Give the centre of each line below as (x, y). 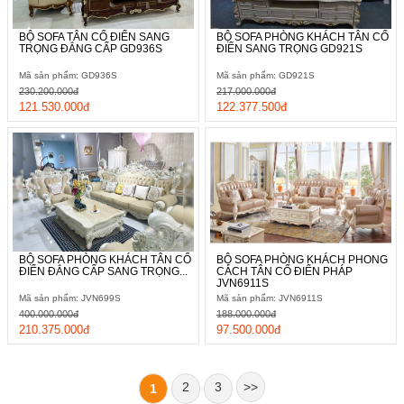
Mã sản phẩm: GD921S (266, 76)
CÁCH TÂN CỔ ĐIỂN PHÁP (285, 272)
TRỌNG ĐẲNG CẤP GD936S (91, 49)
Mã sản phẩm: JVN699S (70, 298)
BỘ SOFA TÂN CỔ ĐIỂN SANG (94, 37)
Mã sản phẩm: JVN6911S (270, 298)
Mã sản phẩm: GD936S (68, 76)
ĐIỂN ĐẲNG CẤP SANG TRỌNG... (103, 272)
